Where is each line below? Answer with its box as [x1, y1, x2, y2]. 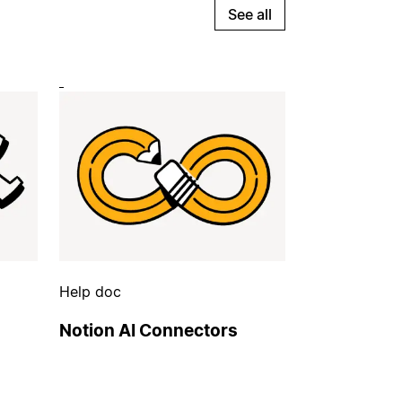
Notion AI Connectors [59, 320, 238, 342]
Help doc [59, 282, 121, 301]
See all [228, 4, 272, 23]
